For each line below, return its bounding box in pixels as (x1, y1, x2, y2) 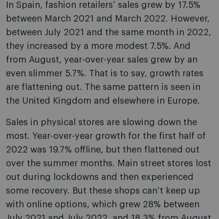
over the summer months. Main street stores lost (6, 159, 211, 168)
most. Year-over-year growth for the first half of (6, 131, 206, 141)
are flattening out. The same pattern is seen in (6, 83, 200, 92)
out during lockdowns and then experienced (6, 173, 194, 182)
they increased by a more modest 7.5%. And (6, 42, 191, 51)
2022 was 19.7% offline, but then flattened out (6, 145, 199, 154)
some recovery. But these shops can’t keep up (6, 186, 200, 196)
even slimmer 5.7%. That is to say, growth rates (6, 69, 203, 78)
